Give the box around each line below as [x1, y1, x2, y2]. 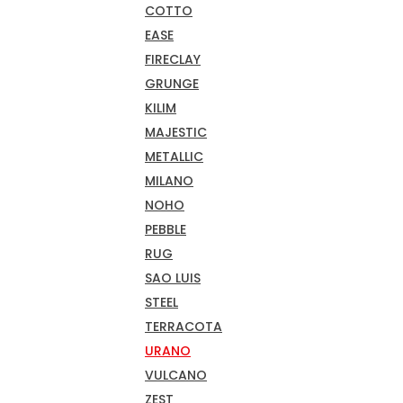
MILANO [145, 171, 193, 190]
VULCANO [145, 365, 207, 384]
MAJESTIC [145, 122, 207, 141]
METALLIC [145, 147, 203, 166]
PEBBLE [145, 219, 186, 238]
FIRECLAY [145, 49, 201, 68]
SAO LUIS [145, 268, 201, 287]
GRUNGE [145, 74, 199, 93]
